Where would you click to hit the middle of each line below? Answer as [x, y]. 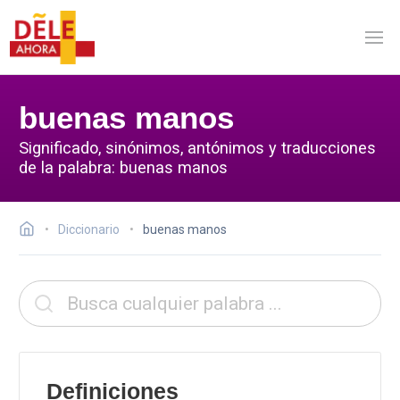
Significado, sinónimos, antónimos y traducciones [197, 147]
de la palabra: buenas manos [123, 167]
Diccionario [89, 229]
